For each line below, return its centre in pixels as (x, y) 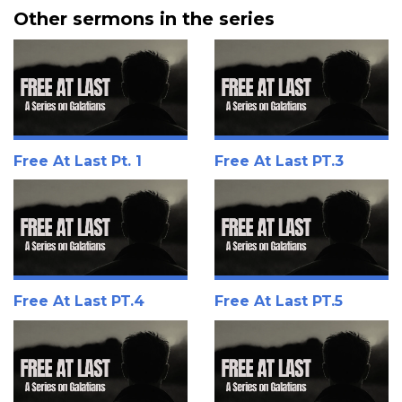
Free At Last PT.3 (279, 161)
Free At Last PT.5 (279, 301)
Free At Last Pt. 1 (78, 161)
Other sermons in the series (144, 18)
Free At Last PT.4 (79, 301)
